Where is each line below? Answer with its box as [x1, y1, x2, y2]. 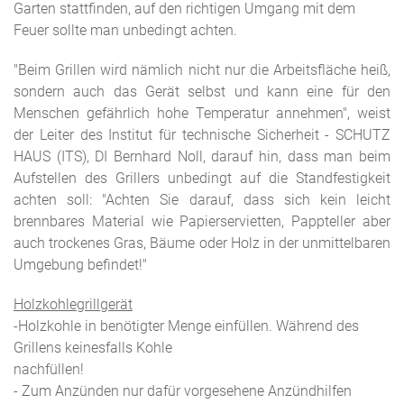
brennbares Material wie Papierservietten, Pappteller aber [14, 213, 390, 230]
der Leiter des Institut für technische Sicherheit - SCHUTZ [14, 126, 390, 143]
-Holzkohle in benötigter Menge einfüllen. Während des [14, 317, 359, 335]
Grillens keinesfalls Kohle [14, 339, 172, 356]
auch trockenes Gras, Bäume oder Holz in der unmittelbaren [14, 234, 390, 252]
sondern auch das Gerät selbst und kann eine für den [14, 83, 390, 100]
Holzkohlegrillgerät [14, 296, 133, 313]
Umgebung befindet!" [14, 256, 147, 273]
